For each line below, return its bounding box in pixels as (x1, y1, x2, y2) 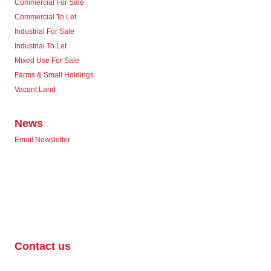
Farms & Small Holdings (15, 71, 94, 80)
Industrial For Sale (15, 27, 74, 36)
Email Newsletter (15, 135, 70, 145)
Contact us (15, 240, 71, 253)
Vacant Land (15, 85, 56, 94)
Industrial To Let (15, 42, 67, 51)
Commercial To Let (15, 13, 76, 22)
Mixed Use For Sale (15, 56, 79, 65)
